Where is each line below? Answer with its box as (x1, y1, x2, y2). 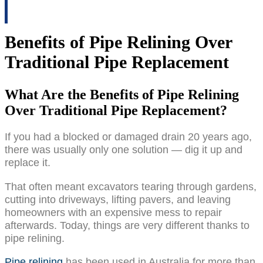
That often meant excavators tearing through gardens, (5, 180, 257, 193)
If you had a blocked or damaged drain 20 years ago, (5, 130, 252, 143)
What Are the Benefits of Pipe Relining (5, 87, 239, 103)
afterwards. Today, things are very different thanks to (5, 218, 249, 231)
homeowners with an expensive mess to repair (5, 205, 222, 218)
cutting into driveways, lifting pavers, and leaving (5, 193, 231, 205)
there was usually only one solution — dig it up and (5, 143, 242, 156)
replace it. (5, 156, 50, 169)
